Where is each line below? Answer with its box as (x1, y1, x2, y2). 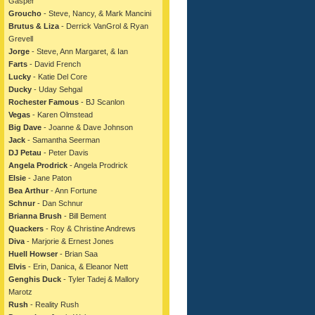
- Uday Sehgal (32, 85, 82, 94)
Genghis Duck (8, 275, 61, 283)
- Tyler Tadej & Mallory (61, 275, 139, 283)
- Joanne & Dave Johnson (41, 123, 133, 131)
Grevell (8, 34, 33, 43)
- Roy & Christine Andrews (44, 224, 136, 233)
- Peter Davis (41, 148, 89, 157)
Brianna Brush (8, 212, 62, 220)
